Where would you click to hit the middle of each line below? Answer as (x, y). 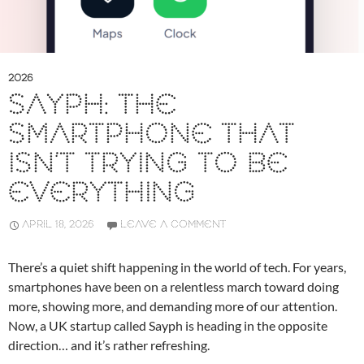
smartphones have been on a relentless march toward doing (173, 287)
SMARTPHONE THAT (152, 136)
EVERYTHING (102, 194)
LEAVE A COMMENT (173, 225)
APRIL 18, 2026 (58, 225)
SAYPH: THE (92, 106)
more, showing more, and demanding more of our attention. (173, 306)
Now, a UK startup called (78, 326)
